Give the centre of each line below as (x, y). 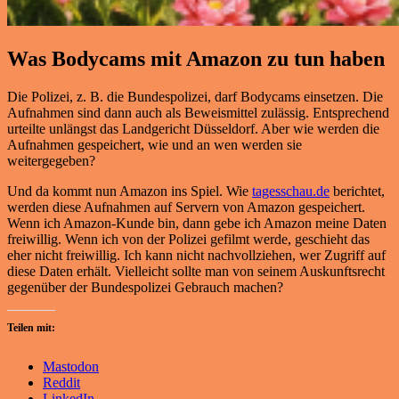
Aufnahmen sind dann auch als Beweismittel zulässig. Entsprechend (198, 112)
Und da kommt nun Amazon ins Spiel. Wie (130, 191)
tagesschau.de (291, 191)
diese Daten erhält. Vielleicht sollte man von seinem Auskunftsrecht (196, 271)
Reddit (61, 382)
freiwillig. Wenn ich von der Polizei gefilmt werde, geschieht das (188, 239)
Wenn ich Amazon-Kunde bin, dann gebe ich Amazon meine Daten (197, 223)
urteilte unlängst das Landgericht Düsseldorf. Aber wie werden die (193, 128)
